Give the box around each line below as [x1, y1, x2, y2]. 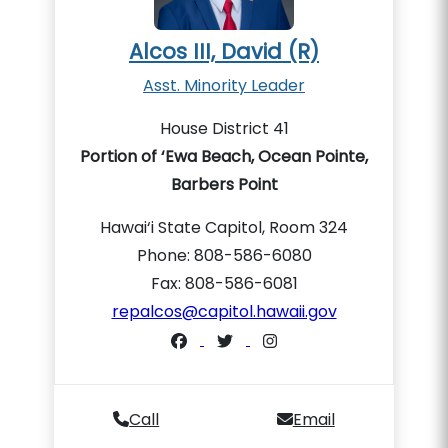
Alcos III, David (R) [129, 37, 319, 66]
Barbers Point [170, 173, 278, 196]
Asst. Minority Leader [143, 74, 305, 97]
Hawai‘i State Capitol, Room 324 [100, 216, 348, 239]
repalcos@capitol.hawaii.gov [111, 300, 337, 323]
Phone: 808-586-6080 [136, 244, 312, 267]
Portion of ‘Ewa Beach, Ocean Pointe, [80, 145, 368, 168]
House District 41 [159, 117, 289, 140]
